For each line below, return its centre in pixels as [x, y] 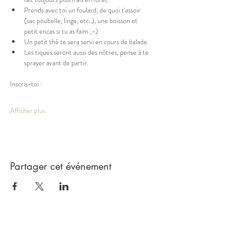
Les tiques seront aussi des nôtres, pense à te [87, 52]
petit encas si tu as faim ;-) [61, 31]
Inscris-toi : [26, 84]
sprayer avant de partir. [57, 63]
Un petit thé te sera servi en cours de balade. [86, 42]
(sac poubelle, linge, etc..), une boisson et [82, 21]
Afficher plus [28, 110]
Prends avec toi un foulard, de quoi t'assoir [83, 10]
